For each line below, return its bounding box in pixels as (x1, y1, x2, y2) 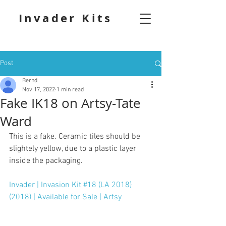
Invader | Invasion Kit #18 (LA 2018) (9, 180, 134, 190)
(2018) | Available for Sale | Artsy (9, 192, 122, 202)
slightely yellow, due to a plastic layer (9, 144, 138, 154)
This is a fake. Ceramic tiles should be (9, 132, 142, 142)
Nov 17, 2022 (22, 86, 55, 93)
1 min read (56, 86, 84, 93)
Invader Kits (19, 10, 112, 26)
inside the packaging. (9, 156, 83, 166)
